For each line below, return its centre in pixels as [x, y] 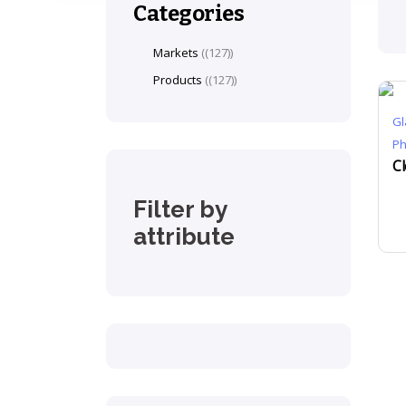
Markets [176, 53]
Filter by [180, 209]
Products [178, 80]
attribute [184, 237]
